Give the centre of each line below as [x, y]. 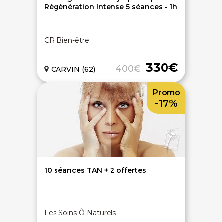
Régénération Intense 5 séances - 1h [111, 7]
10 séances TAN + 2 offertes [95, 170]
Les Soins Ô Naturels [80, 213]
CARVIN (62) [73, 69]
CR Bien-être [67, 40]
